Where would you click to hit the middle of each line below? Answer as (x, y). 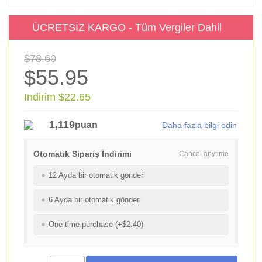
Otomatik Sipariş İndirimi (82, 154)
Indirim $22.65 (57, 97)
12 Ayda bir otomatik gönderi (98, 175)
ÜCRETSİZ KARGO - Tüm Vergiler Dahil (127, 27)
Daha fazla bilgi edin (199, 125)
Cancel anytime (204, 154)
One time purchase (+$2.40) (96, 224)
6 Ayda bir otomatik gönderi (96, 200)
